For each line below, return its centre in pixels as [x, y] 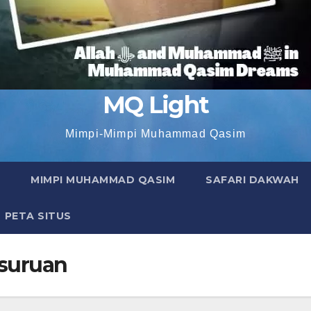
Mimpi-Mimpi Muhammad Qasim [155, 134]
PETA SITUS [38, 216]
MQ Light [155, 105]
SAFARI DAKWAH [252, 180]
